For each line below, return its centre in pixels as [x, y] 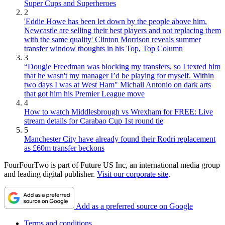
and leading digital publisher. [50, 174]
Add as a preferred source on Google [134, 206]
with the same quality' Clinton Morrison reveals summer [113, 40]
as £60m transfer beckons [64, 148]
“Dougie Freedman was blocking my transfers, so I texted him [122, 67]
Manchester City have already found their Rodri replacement [120, 139]
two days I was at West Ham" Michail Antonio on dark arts [118, 85]
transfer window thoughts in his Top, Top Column [103, 49]
